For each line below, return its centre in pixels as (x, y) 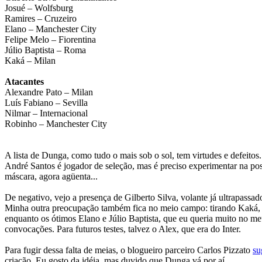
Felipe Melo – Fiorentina (50, 40)
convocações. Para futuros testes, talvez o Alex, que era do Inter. (123, 229)
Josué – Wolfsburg (39, 8)
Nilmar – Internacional (46, 113)
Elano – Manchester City (51, 29)
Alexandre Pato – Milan (49, 92)
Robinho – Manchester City (56, 124)
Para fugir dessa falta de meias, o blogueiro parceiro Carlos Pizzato (129, 250)
